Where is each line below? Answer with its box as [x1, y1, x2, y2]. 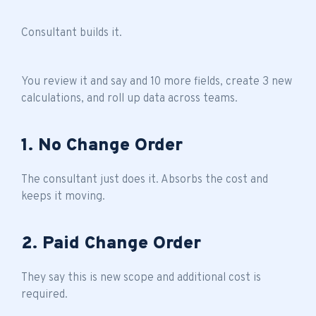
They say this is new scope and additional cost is [21, 270, 261, 285]
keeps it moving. [21, 189, 105, 204]
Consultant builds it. [21, 25, 122, 40]
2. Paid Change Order [21, 232, 201, 255]
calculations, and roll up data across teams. [21, 91, 238, 106]
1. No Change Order [21, 134, 183, 157]
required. [21, 287, 68, 302]
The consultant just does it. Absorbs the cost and [21, 172, 268, 187]
